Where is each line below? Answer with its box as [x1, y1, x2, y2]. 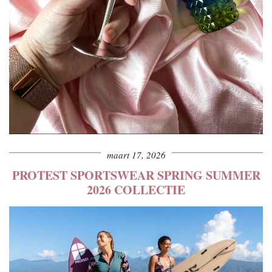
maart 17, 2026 [106, 149, 166, 161]
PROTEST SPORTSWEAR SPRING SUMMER [12, 166, 260, 185]
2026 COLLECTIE [87, 181, 185, 199]
